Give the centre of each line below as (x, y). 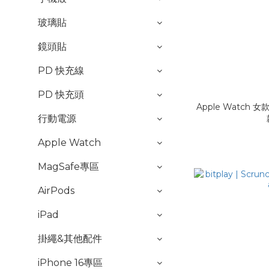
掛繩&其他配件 (70, 239)
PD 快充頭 (61, 95)
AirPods (56, 191)
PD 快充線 (61, 71)
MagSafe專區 (68, 167)
